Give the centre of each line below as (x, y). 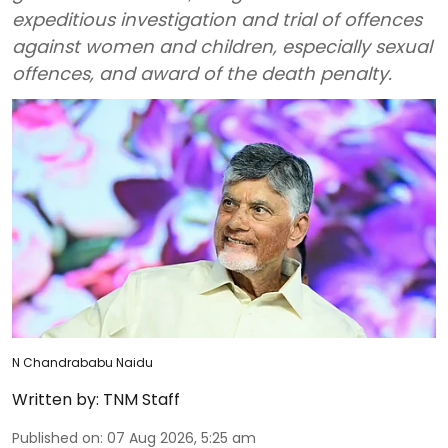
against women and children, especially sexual (222, 47)
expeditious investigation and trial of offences (217, 20)
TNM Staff (141, 399)
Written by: (55, 399)
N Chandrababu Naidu (82, 362)
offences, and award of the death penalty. (202, 74)
